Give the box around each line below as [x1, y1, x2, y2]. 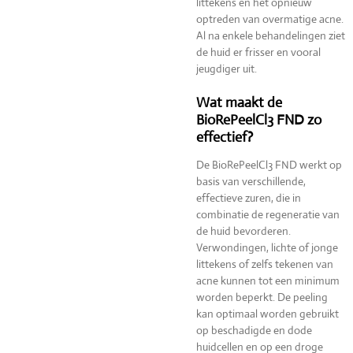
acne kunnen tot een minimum [196, 273, 340, 288]
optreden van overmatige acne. [196, 12, 344, 26]
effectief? [196, 128, 253, 146]
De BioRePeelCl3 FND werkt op [196, 158, 342, 172]
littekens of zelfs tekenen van [196, 257, 333, 271]
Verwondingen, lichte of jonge [196, 240, 338, 255]
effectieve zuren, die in [196, 191, 301, 205]
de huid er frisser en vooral [196, 45, 321, 59]
